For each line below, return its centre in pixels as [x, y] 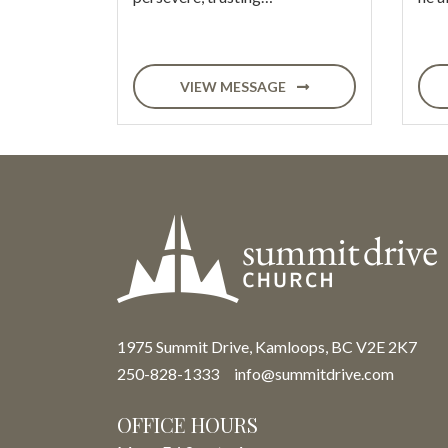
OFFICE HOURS [187, 424]
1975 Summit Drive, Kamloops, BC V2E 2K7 [267, 346]
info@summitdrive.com [314, 373]
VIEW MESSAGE [234, 86]
